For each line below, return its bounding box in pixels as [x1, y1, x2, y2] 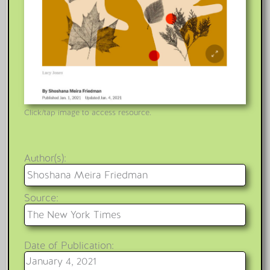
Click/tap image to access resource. [24, 107, 151, 118]
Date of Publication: [24, 239, 114, 252]
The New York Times [27, 209, 121, 222]
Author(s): [24, 152, 66, 165]
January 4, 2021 [25, 254, 96, 268]
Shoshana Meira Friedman [27, 169, 148, 182]
